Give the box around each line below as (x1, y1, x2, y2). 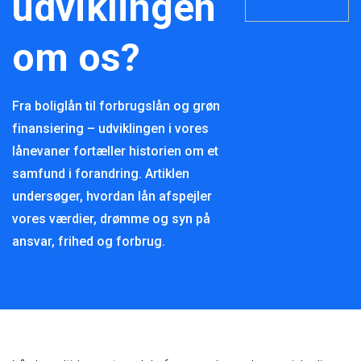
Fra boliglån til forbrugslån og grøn (12, 98, 220, 114)
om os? (12, 35, 140, 81)
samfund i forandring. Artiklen (12, 166, 189, 181)
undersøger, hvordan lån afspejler (12, 189, 212, 204)
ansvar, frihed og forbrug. (12, 234, 165, 249)
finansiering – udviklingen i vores (12, 121, 209, 136)
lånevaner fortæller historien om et (12, 143, 218, 159)
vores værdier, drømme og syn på (12, 211, 210, 226)
